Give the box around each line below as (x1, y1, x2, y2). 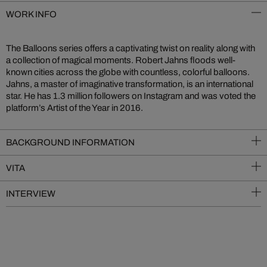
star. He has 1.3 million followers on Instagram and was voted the (6, 91, 256, 101)
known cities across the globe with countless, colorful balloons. (6, 67, 250, 77)
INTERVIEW (6, 189, 55, 198)
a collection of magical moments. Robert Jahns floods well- (6, 55, 235, 65)
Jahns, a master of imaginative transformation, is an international (6, 79, 253, 89)
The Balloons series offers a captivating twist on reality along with (6, 44, 255, 53)
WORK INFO (6, 10, 57, 19)
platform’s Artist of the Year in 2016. (6, 103, 143, 113)
